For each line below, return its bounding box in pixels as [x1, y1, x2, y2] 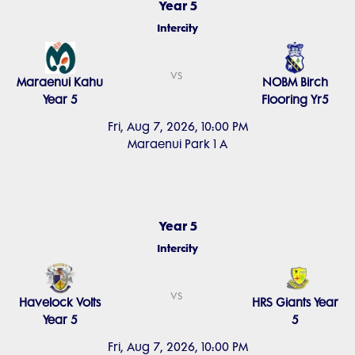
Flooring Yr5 [261, 93, 329, 107]
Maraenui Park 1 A [128, 137, 227, 151]
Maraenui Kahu [17, 75, 104, 90]
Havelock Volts [19, 296, 101, 310]
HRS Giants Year [251, 296, 338, 310]
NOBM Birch [261, 75, 328, 90]
